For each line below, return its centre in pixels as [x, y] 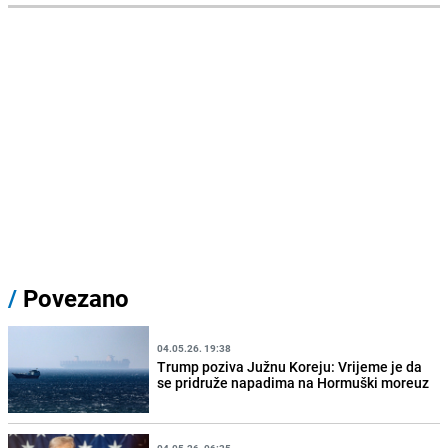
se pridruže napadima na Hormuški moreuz [293, 382]
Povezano [73, 298]
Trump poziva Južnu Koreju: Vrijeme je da [290, 366]
